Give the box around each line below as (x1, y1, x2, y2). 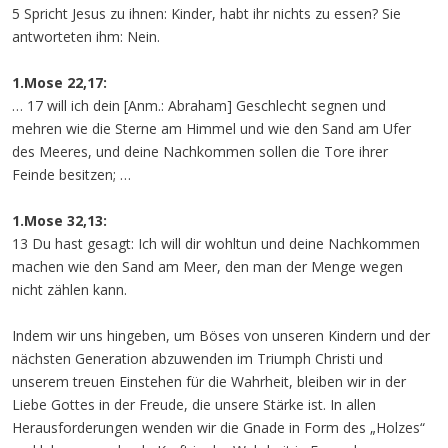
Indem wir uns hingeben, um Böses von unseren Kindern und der (12, 326, 430, 345)
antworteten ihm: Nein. (12, 27, 160, 46)
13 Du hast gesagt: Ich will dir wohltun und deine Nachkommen (12, 234, 420, 253)
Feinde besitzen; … (12, 165, 131, 184)
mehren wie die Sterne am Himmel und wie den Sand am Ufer (12, 119, 411, 138)
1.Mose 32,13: (12, 211, 107, 230)
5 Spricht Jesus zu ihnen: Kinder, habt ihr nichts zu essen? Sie (12, 4, 401, 23)
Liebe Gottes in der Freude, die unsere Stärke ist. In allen (12, 395, 376, 414)
